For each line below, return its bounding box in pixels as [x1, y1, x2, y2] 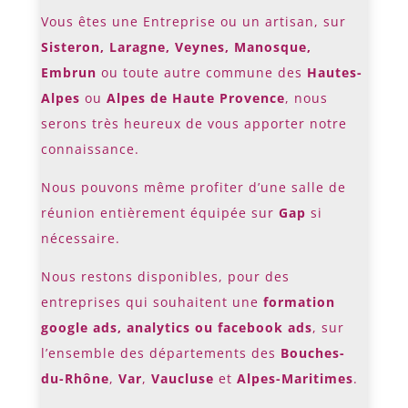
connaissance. [40, 139, 139, 158]
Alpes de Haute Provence [101, 88, 285, 107]
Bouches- [280, 343, 345, 362]
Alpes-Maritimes [236, 369, 353, 387]
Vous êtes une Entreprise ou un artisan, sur [40, 12, 346, 30]
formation [262, 292, 335, 311]
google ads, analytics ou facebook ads [40, 318, 312, 336]
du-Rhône [40, 369, 109, 387]
